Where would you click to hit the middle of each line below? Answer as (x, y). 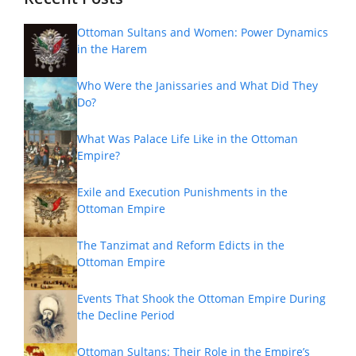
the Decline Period (126, 315)
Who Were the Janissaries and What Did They (197, 85)
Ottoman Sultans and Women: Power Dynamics (203, 32)
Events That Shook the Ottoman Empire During (201, 298)
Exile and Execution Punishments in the (182, 192)
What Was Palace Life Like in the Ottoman (188, 138)
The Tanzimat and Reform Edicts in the (181, 245)
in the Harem (112, 48)
